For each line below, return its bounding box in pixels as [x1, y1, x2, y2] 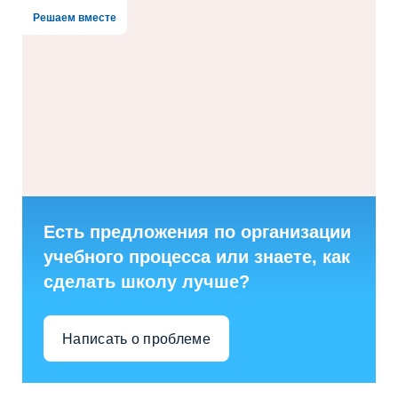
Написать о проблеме [62, 330, 211, 346]
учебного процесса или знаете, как [44, 247, 350, 267]
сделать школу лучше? [44, 272, 250, 292]
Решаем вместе [33, 12, 116, 25]
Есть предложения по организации [44, 222, 351, 243]
